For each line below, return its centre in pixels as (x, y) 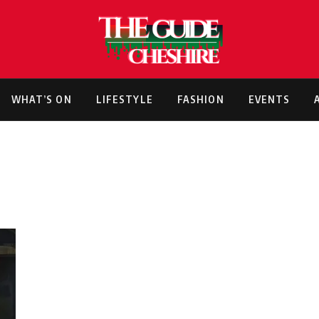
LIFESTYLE (124, 99)
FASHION (200, 99)
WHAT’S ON (41, 99)
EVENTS (269, 99)
